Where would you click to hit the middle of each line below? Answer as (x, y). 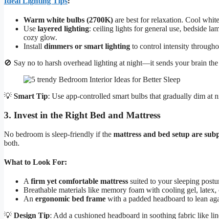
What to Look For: (35, 162)
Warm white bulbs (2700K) (68, 20)
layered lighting (63, 29)
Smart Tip (31, 96)
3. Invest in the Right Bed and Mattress (82, 115)
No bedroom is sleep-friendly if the (59, 134)
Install (34, 46)
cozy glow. (40, 38)
